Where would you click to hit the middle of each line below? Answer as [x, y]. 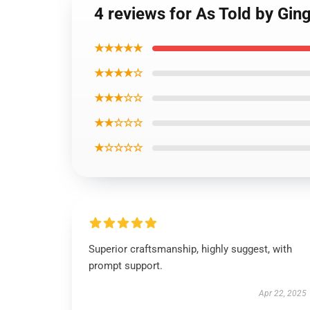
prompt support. [126, 266]
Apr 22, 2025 [282, 293]
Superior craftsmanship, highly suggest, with [190, 249]
